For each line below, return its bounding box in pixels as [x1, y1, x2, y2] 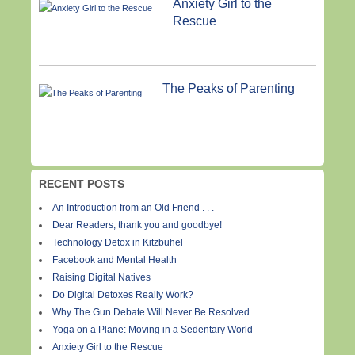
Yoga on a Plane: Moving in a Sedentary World [52, 324, 253, 336]
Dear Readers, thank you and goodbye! [52, 219, 222, 231]
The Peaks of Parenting [162, 81, 295, 95]
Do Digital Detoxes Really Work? [52, 289, 193, 301]
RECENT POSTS [39, 177, 124, 190]
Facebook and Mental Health [52, 254, 177, 266]
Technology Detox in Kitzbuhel [52, 237, 183, 249]
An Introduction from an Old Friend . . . [52, 202, 214, 214]
